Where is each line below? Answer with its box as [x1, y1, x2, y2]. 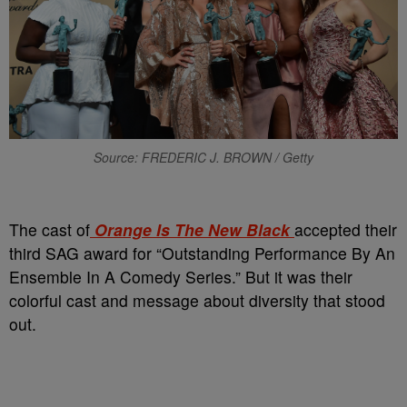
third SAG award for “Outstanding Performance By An [9, 242, 395, 265]
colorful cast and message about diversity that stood [9, 289, 385, 313]
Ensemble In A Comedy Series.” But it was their [9, 265, 352, 289]
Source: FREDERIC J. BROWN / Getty [94, 148, 313, 167]
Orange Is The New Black [90, 218, 294, 242]
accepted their [294, 218, 397, 242]
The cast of [9, 218, 90, 242]
